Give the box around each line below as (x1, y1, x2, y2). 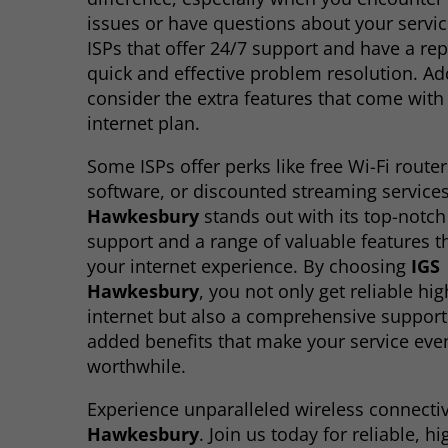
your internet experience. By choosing (87, 254, 412, 279)
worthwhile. (87, 354, 187, 379)
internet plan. (87, 111, 201, 136)
